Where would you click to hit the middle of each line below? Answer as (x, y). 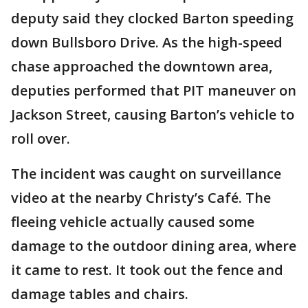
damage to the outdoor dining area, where (154, 246)
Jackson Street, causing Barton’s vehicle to (153, 114)
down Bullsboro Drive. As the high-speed (147, 42)
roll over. (41, 139)
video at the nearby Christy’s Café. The (141, 198)
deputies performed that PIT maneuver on (154, 90)
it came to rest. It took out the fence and (147, 270)
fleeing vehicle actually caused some (133, 222)
